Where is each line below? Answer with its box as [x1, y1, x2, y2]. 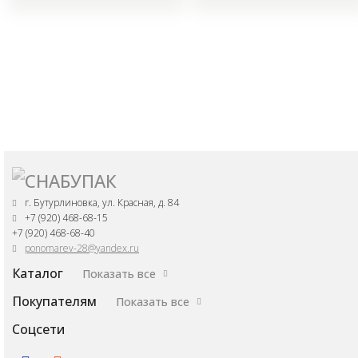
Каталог [12, 265, 66, 282]
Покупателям [12, 292, 100, 310]
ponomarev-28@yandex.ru [25, 241, 139, 255]
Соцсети [12, 320, 65, 338]
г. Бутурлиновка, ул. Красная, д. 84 [25, 196, 179, 209]
